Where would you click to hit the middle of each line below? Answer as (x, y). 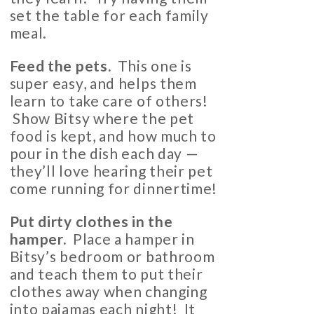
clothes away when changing (108, 292)
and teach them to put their (106, 274)
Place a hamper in (130, 239)
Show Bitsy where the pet (102, 118)
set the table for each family (109, 15)
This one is (151, 66)
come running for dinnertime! (114, 189)
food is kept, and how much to (113, 136)
